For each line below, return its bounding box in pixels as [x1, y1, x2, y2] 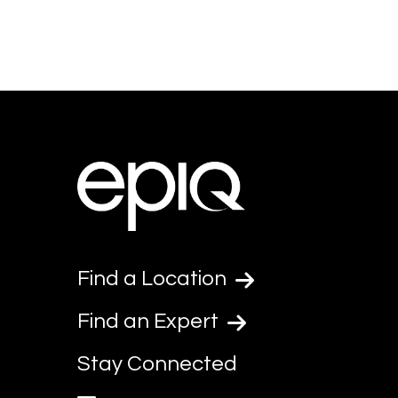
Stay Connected [77, 353, 237, 375]
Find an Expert [77, 310, 223, 332]
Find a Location [77, 267, 231, 290]
